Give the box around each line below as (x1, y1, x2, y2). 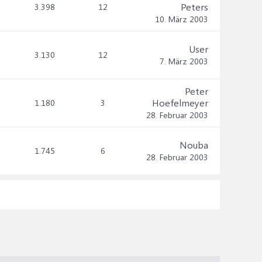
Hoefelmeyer (152, 96, 208, 109)
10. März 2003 (155, 13, 208, 25)
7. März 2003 (160, 56, 208, 67)
